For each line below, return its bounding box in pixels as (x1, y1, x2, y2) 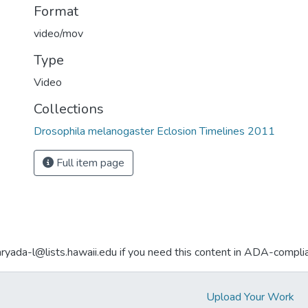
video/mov (34, 26, 83, 41)
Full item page (54, 155, 124, 170)
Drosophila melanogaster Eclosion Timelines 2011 (34, 124, 275, 139)
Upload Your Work (206, 289, 295, 305)
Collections (34, 100, 104, 118)
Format (34, 2, 78, 21)
